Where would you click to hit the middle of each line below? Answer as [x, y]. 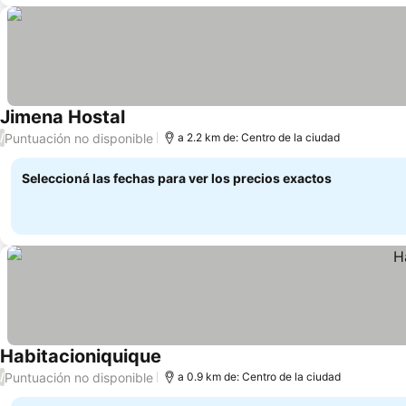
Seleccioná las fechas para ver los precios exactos [177, 178]
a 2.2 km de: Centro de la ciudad [259, 137]
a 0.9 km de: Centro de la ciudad [259, 377]
